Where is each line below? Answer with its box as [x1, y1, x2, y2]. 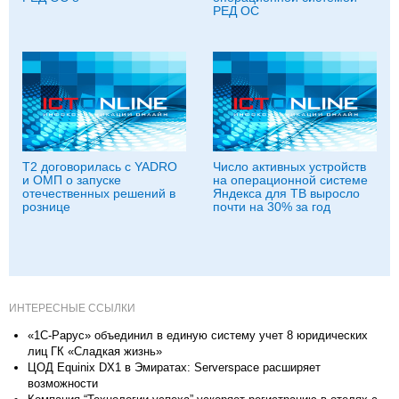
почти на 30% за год [213, 199, 330, 214]
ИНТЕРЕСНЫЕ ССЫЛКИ [9, 302, 135, 314]
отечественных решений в [22, 186, 175, 200]
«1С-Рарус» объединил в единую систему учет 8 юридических [28, 329, 368, 342]
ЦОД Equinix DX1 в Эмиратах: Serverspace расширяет [28, 361, 321, 374]
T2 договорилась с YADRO [22, 159, 177, 174]
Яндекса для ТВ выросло [213, 186, 360, 200]
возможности [28, 377, 98, 390]
